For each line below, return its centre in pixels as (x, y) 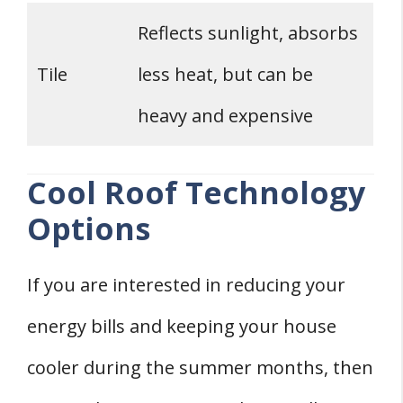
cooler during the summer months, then (200, 368)
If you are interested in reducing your (186, 285)
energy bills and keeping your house (182, 327)
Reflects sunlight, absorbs (248, 33)
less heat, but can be (225, 75)
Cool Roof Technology (196, 193)
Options (89, 229)
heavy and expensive (225, 116)
